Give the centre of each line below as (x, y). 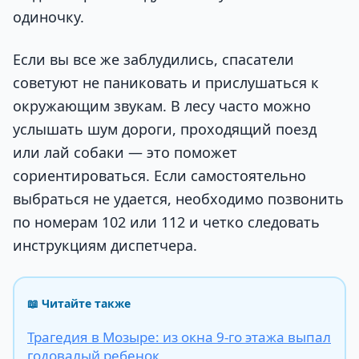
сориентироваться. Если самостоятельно (159, 176)
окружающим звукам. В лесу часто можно (162, 106)
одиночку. (48, 16)
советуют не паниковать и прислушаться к (166, 83)
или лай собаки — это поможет (125, 153)
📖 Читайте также (79, 304)
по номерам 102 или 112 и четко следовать (166, 222)
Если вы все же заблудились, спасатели (153, 60)
